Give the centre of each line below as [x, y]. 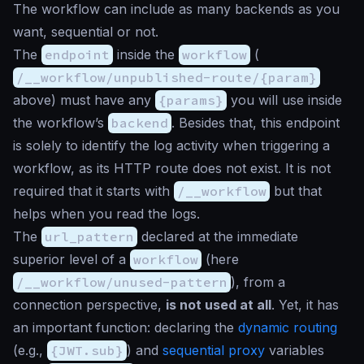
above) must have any [84, 100]
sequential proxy [214, 350]
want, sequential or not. [86, 31]
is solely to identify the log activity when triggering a [171, 145]
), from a [258, 282]
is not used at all [219, 304]
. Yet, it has [305, 304]
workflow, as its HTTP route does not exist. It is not [172, 168]
